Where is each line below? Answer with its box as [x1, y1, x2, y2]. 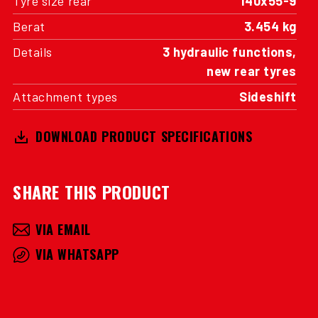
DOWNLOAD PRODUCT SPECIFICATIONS [35, 127, 253, 146]
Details [13, 44, 53, 60]
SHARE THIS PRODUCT [13, 179, 170, 204]
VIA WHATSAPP [35, 245, 119, 263]
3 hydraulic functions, [162, 44, 297, 60]
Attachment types [13, 89, 118, 104]
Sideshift [238, 89, 297, 104]
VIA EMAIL [35, 220, 92, 238]
